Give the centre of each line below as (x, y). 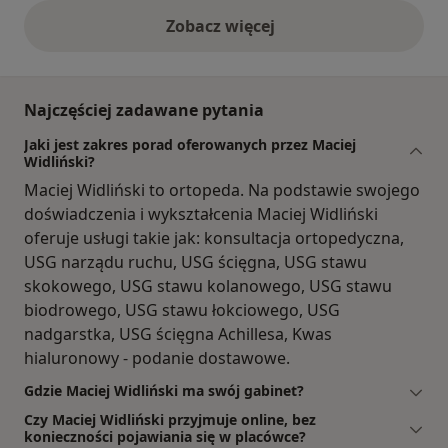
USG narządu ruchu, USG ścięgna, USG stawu (195, 262)
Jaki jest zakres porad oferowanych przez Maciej (190, 145)
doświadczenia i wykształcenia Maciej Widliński (201, 214)
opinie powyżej (282, 36)
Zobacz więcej (224, 26)
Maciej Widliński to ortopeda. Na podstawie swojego (222, 190)
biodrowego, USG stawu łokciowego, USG (182, 310)
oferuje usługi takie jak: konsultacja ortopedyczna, (214, 238)
